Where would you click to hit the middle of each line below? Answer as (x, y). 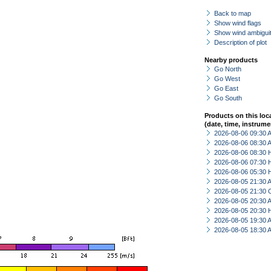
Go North (228, 69)
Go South (228, 98)
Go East (226, 88)
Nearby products (231, 60)
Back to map (233, 13)
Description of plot (240, 42)
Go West (227, 79)
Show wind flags (238, 23)
